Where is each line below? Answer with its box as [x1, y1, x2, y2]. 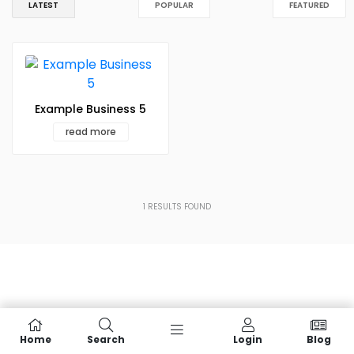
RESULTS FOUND [145, 200, 211, 213]
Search [87, 333, 126, 346]
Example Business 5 [35, 101, 146, 117]
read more [65, 124, 116, 138]
